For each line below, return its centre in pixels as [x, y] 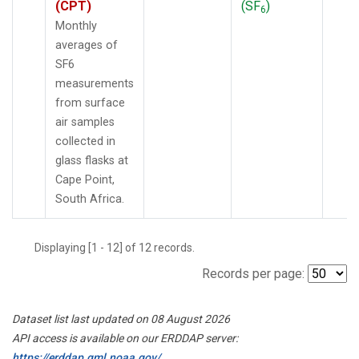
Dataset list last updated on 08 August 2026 [121, 319]
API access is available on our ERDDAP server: [125, 338]
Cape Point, [85, 179]
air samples [85, 122]
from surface [90, 103]
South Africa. [90, 199]
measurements [95, 83]
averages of [87, 45]
